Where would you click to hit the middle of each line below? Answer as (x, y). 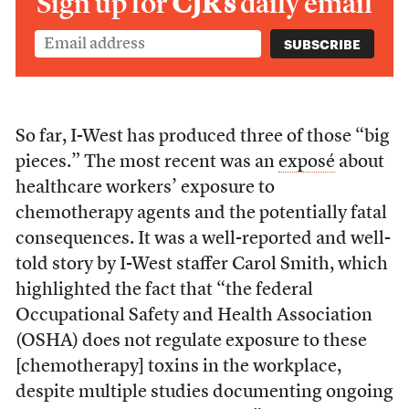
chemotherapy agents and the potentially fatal (201, 214)
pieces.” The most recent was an (147, 163)
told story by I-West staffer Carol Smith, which (201, 265)
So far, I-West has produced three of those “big (202, 137)
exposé (306, 163)
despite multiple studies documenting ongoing (204, 393)
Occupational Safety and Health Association (194, 316)
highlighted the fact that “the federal (164, 290)
